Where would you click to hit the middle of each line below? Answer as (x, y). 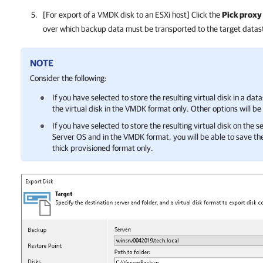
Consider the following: (68, 78)
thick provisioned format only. (103, 148)
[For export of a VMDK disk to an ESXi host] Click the (132, 15)
